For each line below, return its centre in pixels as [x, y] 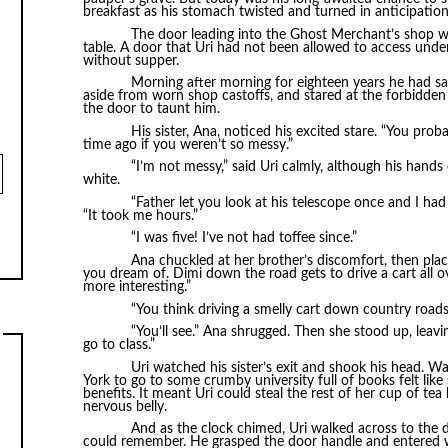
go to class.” [118, 345]
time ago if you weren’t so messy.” [187, 144]
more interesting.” [136, 287]
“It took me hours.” [140, 215]
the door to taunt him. [151, 109]
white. [101, 180]
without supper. [130, 60]
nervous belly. [124, 406]
